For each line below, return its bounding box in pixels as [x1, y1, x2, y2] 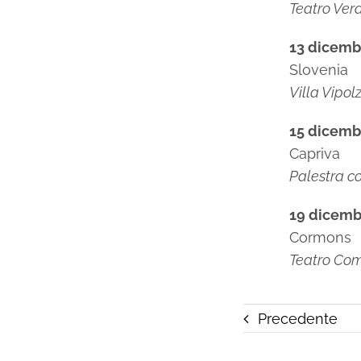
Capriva [289, 145, 341, 162]
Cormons [289, 229, 352, 246]
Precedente [257, 309, 338, 327]
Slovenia [289, 61, 349, 78]
